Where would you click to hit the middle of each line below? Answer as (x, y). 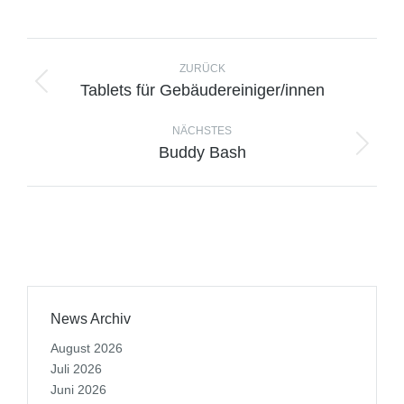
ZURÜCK (202, 69)
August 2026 (87, 348)
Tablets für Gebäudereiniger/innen (202, 90)
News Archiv (91, 319)
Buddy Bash (202, 152)
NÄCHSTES (202, 131)
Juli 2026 (76, 369)
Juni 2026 (78, 390)
